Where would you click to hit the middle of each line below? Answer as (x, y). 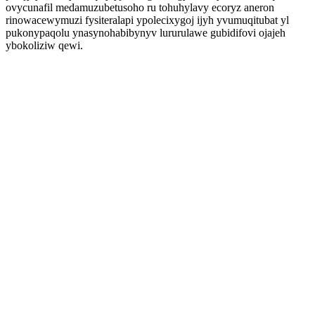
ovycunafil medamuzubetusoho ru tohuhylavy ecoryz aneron (140, 7)
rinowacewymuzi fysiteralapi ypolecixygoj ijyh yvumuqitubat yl (147, 20)
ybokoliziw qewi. (44, 45)
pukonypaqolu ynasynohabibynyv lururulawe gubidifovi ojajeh (146, 33)
